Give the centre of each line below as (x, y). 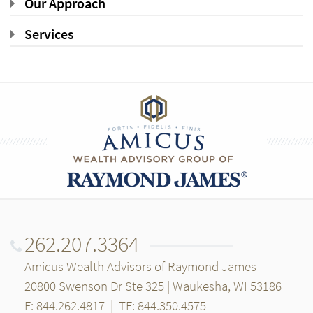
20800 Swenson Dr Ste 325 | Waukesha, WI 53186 (153, 286)
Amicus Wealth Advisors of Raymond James (140, 266)
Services (49, 34)
